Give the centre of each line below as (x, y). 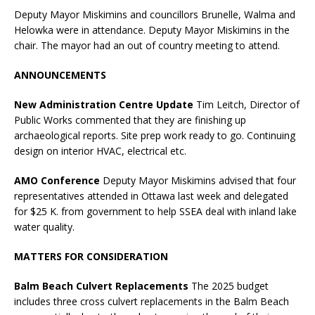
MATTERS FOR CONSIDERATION (91, 256)
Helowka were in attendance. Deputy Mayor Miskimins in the (152, 30)
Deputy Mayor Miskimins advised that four (199, 180)
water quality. (44, 226)
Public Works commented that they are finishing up (130, 120)
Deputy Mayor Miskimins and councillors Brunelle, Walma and (155, 14)
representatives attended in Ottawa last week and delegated (151, 195)
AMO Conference (58, 180)
